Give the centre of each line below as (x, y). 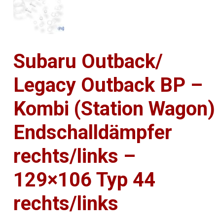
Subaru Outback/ (88, 62)
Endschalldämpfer (93, 133)
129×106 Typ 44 (85, 180)
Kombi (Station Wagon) (114, 109)
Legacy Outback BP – (108, 85)
